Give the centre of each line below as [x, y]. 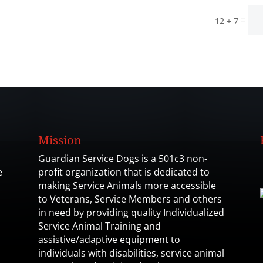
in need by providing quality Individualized [131, 213]
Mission [60, 140]
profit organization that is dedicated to [124, 172]
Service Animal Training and [99, 226]
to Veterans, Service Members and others [130, 199]
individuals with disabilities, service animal [131, 253]
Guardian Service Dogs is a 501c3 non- [122, 159]
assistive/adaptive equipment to [109, 240]
